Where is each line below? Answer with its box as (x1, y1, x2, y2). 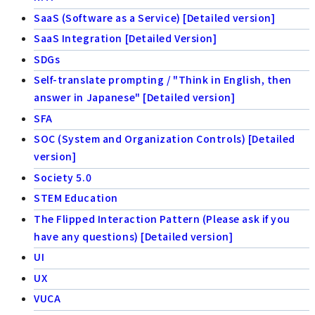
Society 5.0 (34, 169, 92, 184)
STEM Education (34, 191, 118, 205)
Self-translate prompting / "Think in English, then (34, 72, 292, 87)
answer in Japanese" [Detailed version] (34, 90, 236, 105)
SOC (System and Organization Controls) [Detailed (34, 131, 295, 146)
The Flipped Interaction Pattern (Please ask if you (34, 211, 290, 226)
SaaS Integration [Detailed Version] (34, 31, 217, 46)
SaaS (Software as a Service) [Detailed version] (34, 10, 276, 25)
